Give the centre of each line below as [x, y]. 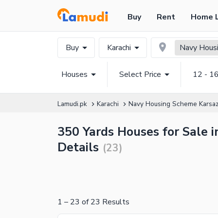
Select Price [140, 74]
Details [78, 147]
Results [115, 202]
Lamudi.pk [72, 104]
